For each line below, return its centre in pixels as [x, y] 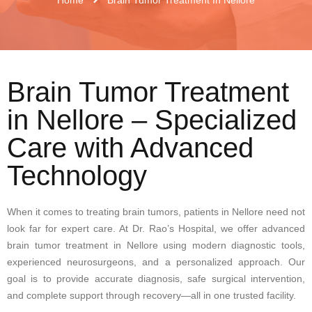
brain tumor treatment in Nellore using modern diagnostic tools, [156, 245]
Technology [77, 175]
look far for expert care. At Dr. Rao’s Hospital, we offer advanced [156, 228]
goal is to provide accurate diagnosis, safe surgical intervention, [156, 278]
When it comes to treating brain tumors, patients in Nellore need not [156, 211]
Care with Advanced [130, 147]
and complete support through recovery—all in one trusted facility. [151, 295]
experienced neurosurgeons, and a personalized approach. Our [156, 262]
